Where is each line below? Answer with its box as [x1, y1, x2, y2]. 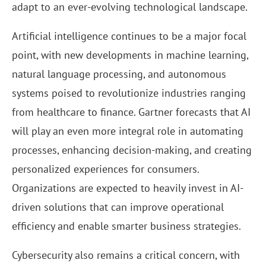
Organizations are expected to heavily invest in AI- [12, 181, 243, 195]
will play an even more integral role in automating [12, 124, 243, 138]
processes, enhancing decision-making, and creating [12, 143, 252, 157]
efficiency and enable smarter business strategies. [12, 219, 241, 233]
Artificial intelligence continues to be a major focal [12, 29, 246, 43]
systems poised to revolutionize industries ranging [12, 86, 246, 100]
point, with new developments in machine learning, [12, 48, 248, 62]
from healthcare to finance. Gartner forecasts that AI [12, 105, 251, 119]
